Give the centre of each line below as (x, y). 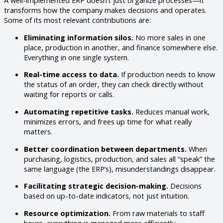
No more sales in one (169, 37)
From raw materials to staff (158, 213)
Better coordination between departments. (105, 149)
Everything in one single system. (76, 57)
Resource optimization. (67, 213)
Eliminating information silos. (79, 37)
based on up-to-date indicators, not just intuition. (107, 196)
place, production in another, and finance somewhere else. (121, 47)
